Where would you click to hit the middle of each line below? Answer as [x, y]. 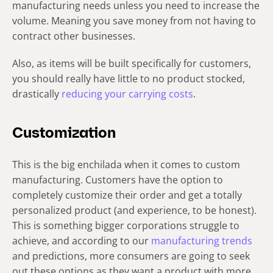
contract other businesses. [74, 36]
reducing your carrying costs [127, 94]
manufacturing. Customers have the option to [118, 179]
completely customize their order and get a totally [127, 195]
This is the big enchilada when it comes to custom [126, 164]
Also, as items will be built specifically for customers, [132, 63]
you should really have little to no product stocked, [129, 78]
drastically [37, 94]
